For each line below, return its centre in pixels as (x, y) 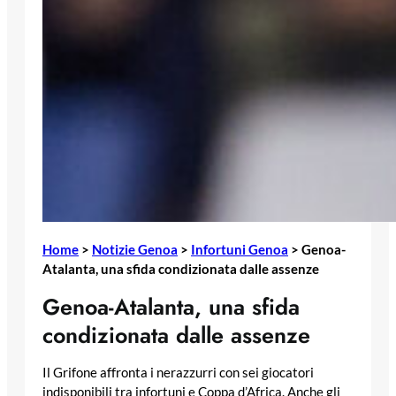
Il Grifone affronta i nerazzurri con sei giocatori (178, 373)
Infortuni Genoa (240, 249)
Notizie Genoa (135, 249)
